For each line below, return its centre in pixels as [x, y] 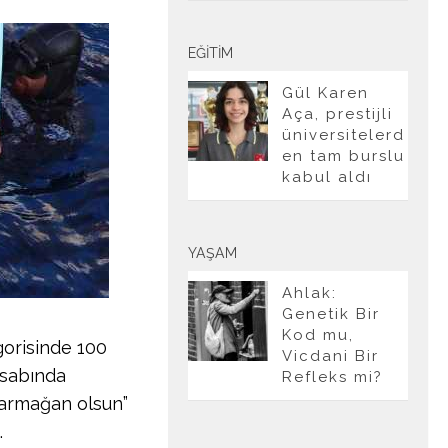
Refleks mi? [332, 377]
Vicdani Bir [330, 356]
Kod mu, [318, 335]
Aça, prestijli [337, 114]
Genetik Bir [331, 314]
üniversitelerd [343, 135]
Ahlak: [309, 293]
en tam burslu [343, 156]
